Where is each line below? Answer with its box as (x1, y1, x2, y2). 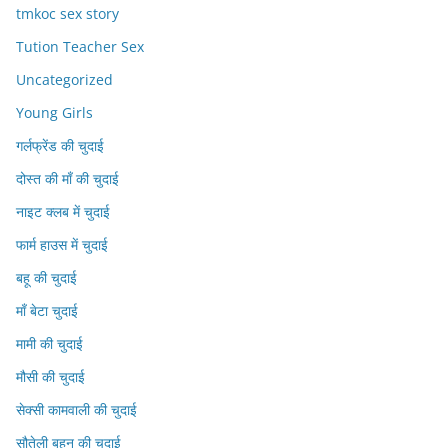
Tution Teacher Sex (16, 37, 144, 56)
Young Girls (16, 103, 93, 122)
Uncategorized (16, 70, 113, 89)
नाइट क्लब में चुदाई (16, 202, 110, 221)
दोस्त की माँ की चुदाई (16, 169, 119, 188)
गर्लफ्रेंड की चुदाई (16, 136, 104, 155)
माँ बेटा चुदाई (16, 301, 78, 320)
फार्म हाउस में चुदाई (16, 235, 108, 254)
